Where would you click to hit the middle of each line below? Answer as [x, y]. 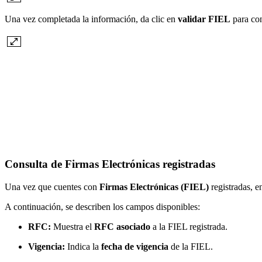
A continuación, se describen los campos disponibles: [102, 206]
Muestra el [73, 226]
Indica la [83, 246]
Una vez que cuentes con [52, 187]
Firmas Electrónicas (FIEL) [154, 187]
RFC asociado [122, 226]
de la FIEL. [191, 246]
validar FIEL [204, 19]
